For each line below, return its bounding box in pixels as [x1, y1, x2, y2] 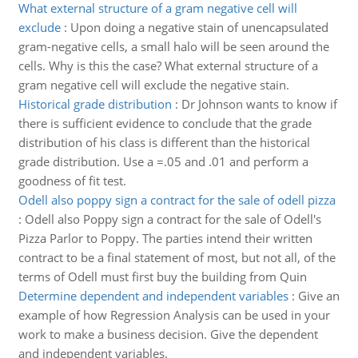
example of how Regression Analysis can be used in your [18, 307, 330, 323]
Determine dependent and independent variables [18, 288, 288, 304]
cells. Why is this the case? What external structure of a [18, 58, 318, 74]
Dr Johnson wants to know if [181, 96, 337, 112]
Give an [297, 288, 340, 304]
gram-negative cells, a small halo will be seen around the [18, 38, 329, 54]
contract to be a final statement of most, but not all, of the [18, 249, 336, 265]
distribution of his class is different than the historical [18, 134, 310, 150]
